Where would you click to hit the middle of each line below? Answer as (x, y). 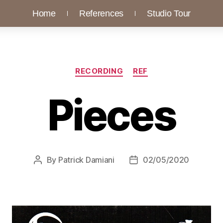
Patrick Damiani (86, 160)
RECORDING (99, 71)
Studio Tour (169, 13)
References (101, 13)
